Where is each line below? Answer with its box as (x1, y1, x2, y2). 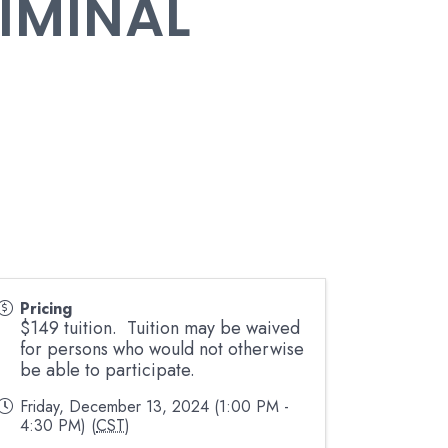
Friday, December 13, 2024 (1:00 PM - (20, 395, 290, 418)
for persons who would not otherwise (20, 336, 305, 362)
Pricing (20, 297, 73, 320)
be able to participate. (20, 357, 201, 383)
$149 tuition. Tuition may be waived (20, 315, 301, 341)
